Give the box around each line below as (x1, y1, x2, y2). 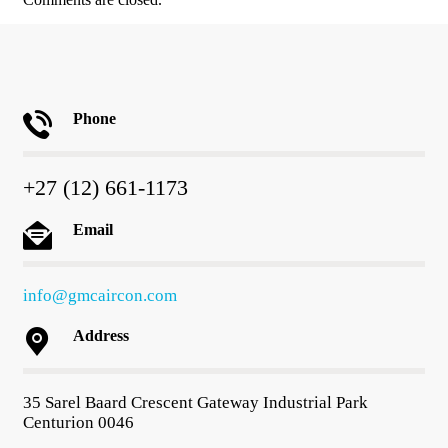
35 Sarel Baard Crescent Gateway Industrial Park (23, 392, 368, 412)
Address (73, 327, 129, 345)
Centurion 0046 (23, 412, 134, 432)
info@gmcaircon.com (23, 286, 177, 306)
